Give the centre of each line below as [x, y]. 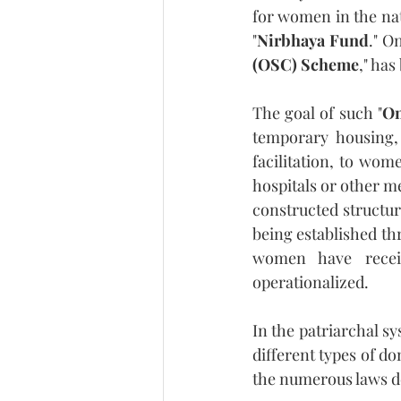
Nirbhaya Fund [313, 40]
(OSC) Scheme [306, 64]
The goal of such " [317, 112]
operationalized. [311, 282]
